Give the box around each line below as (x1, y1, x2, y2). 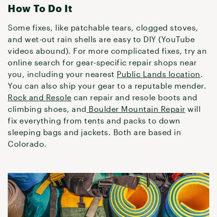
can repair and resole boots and (71, 93, 198, 102)
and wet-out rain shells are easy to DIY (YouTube (8, 34, 195, 44)
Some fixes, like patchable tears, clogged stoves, (8, 23, 199, 32)
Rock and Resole (8, 93, 72, 102)
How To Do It (8, 2, 73, 14)
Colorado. (8, 139, 47, 148)
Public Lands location (117, 69, 201, 78)
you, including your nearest (8, 69, 117, 78)
